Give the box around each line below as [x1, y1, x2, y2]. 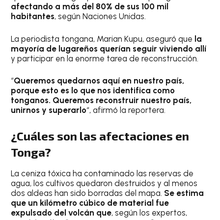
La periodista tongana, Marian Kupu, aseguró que [11, 33, 195, 44]
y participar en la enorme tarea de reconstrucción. [11, 53, 199, 63]
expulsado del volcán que [11, 207, 112, 218]
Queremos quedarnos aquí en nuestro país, [14, 76, 185, 86]
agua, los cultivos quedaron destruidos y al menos [11, 178, 198, 188]
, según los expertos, [111, 207, 188, 218]
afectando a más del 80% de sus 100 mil [11, 1, 169, 12]
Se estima [164, 188, 204, 198]
